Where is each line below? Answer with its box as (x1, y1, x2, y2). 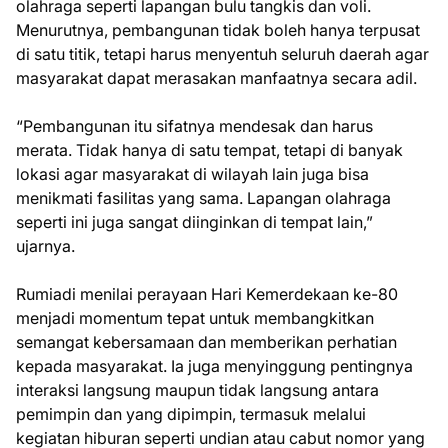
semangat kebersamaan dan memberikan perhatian (16, 332, 397, 353)
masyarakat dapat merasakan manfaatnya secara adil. (16, 68, 417, 89)
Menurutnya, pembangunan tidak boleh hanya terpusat (16, 20, 420, 41)
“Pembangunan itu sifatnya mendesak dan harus (16, 116, 373, 137)
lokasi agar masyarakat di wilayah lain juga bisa (16, 164, 369, 185)
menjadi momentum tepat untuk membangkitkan (16, 308, 374, 329)
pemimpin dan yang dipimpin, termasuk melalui (16, 404, 366, 425)
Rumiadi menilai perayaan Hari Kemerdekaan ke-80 (16, 284, 398, 305)
